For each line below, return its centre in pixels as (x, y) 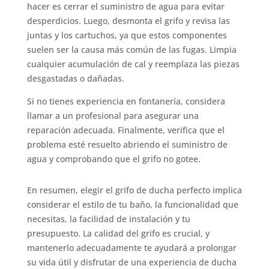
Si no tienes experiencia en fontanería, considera (126, 101)
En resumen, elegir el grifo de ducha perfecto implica (134, 190)
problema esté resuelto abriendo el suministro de (127, 144)
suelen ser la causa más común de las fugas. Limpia (131, 49)
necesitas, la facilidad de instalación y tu (108, 219)
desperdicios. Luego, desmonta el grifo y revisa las (128, 20)
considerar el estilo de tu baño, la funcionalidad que (132, 204)
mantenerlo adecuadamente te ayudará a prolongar (131, 247)
